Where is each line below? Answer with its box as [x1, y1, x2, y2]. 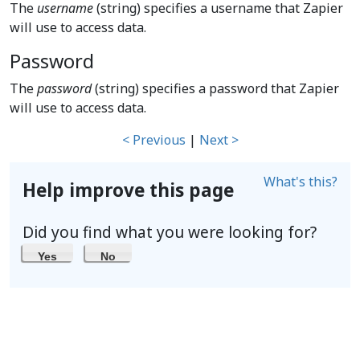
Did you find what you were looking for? [22, 221, 317, 243]
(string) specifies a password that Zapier [92, 80, 339, 97]
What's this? [264, 173, 337, 190]
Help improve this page [22, 178, 234, 202]
